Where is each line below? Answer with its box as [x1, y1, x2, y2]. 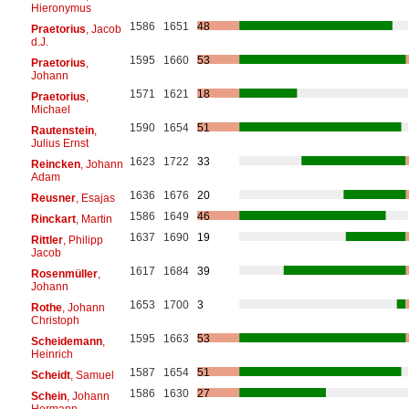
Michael [30, 102, 70, 116]
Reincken [30, 157, 80, 171]
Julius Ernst [30, 136, 89, 150]
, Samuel [69, 368, 114, 382]
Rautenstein [30, 123, 94, 137]
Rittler [30, 233, 63, 246]
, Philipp [62, 233, 103, 246]
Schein [30, 389, 67, 403]
